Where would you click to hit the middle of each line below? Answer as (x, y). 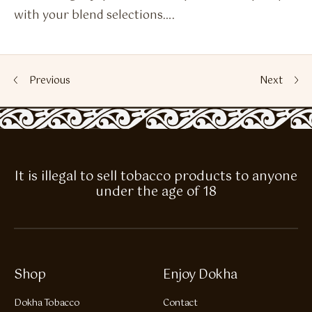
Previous (50, 81)
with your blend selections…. (94, 16)
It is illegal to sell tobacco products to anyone (156, 177)
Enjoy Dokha (200, 275)
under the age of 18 (156, 193)
